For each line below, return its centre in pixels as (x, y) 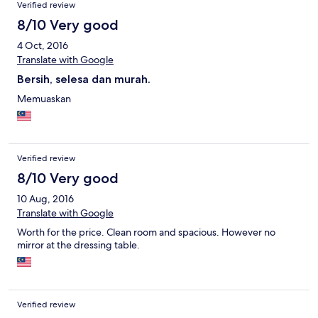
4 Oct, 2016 (43, 46)
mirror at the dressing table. (78, 245)
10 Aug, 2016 (45, 199)
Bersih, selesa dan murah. (84, 79)
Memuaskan (44, 99)
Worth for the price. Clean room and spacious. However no (146, 232)
